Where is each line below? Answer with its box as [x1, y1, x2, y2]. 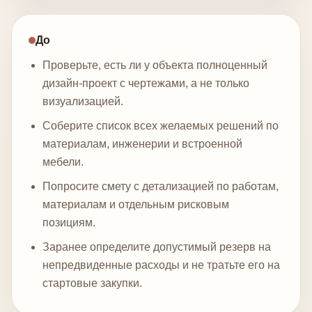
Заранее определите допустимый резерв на [42, 240, 271, 253]
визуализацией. [42, 95, 123, 108]
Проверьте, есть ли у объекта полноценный [42, 59, 267, 72]
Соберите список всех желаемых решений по [42, 119, 279, 132]
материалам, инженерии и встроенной [42, 137, 242, 150]
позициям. [42, 216, 95, 228]
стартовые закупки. [42, 276, 142, 289]
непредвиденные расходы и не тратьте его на [42, 258, 280, 271]
